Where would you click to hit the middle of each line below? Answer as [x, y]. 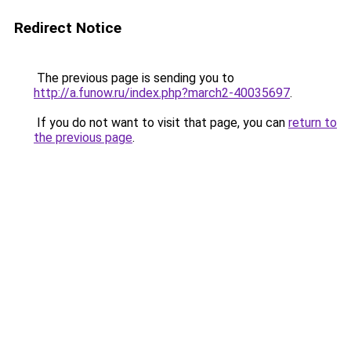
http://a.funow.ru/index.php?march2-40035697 [162, 93]
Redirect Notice [68, 28]
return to [313, 123]
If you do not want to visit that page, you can [161, 123]
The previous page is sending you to [134, 78]
